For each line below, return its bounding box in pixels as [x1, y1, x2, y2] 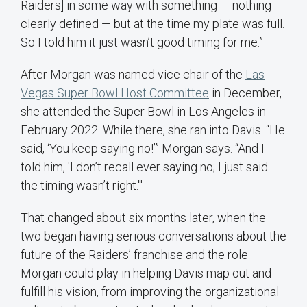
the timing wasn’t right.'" [21, 178, 143, 193]
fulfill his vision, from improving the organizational [21, 284, 279, 299]
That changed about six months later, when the [21, 210, 266, 225]
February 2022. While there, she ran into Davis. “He [21, 123, 285, 138]
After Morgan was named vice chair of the [21, 67, 245, 82]
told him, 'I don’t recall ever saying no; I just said [21, 160, 268, 175]
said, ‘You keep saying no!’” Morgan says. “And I [21, 141, 265, 156]
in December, [209, 86, 282, 101]
